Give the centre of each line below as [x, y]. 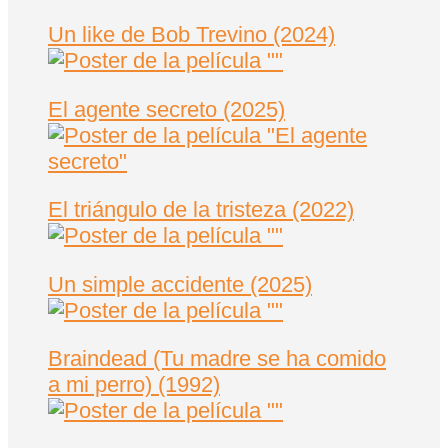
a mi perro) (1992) [134, 384]
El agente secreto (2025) [166, 109]
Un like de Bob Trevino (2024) [191, 35]
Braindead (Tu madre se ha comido [217, 358]
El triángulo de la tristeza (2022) [201, 210]
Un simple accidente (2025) [180, 284]
